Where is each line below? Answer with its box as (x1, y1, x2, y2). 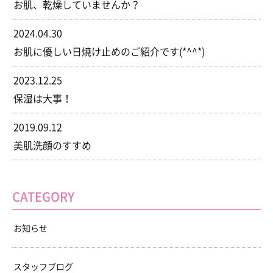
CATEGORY (12, 191, 74, 203)
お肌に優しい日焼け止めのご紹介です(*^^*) (13, 47, 205, 57)
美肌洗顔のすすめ (13, 141, 91, 151)
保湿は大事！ (13, 94, 72, 104)
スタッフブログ (13, 263, 73, 271)
